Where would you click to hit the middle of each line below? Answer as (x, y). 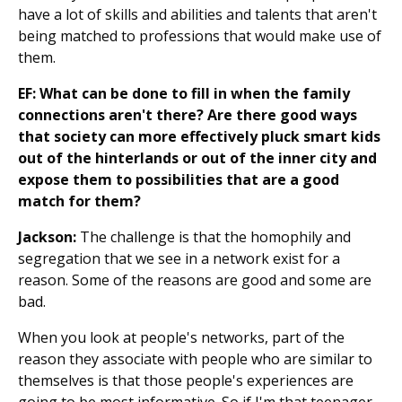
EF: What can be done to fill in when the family (184, 94)
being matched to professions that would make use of (200, 36)
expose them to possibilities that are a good (179, 180)
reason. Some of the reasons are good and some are (195, 280)
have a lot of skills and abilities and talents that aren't (197, 15)
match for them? (79, 201)
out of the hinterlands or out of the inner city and (197, 158)
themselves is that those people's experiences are (186, 381)
